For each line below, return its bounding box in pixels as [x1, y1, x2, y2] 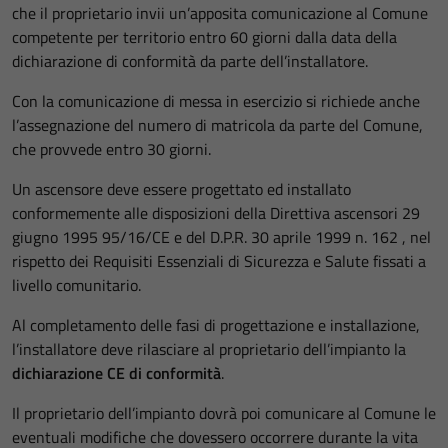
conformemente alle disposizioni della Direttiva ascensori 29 [12, 201, 420, 225]
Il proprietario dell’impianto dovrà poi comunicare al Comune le [12, 401, 436, 425]
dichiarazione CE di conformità [12, 361, 221, 385]
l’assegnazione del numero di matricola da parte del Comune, [12, 113, 423, 137]
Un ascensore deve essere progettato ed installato [12, 177, 351, 201]
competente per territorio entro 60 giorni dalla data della [12, 25, 397, 49]
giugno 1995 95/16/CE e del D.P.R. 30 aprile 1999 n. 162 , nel [12, 225, 431, 249]
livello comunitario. [12, 273, 141, 297]
